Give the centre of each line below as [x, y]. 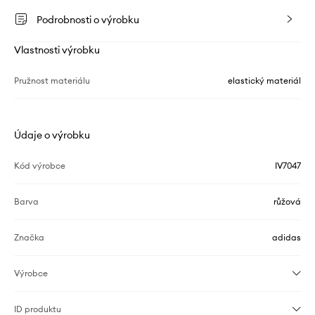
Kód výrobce [40, 166]
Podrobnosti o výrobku [88, 20]
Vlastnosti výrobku [57, 50]
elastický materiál [264, 81]
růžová [287, 202]
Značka [29, 238]
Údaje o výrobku [52, 135]
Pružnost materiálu [52, 81]
